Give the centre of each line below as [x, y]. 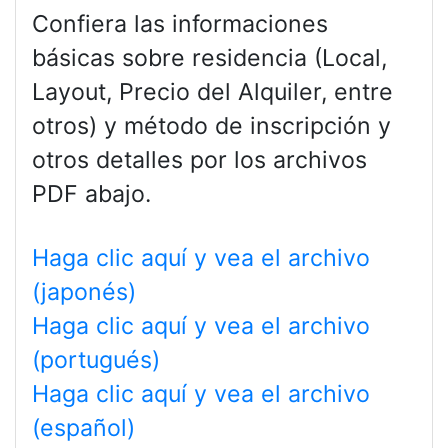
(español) [83, 427]
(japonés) [84, 291]
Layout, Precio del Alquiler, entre [212, 91]
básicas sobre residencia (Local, [209, 57]
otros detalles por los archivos [199, 159]
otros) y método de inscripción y [211, 125]
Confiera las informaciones [180, 23]
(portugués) [96, 359]
